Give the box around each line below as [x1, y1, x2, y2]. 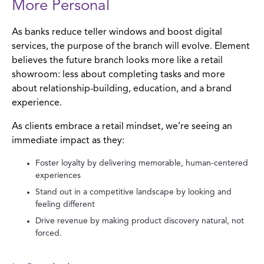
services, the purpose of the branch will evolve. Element [12, 41, 250, 51]
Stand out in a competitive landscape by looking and [35, 187, 232, 196]
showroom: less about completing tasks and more [12, 70, 225, 80]
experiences [35, 171, 81, 180]
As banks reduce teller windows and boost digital [12, 27, 222, 37]
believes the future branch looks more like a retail [12, 55, 223, 65]
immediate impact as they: [12, 136, 124, 146]
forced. [35, 229, 62, 237]
